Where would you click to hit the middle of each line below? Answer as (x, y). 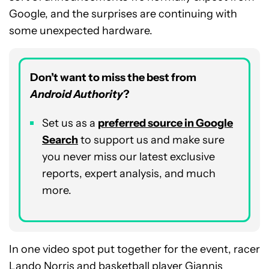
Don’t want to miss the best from (113, 77)
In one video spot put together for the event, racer (134, 249)
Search (60, 140)
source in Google (189, 123)
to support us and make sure (151, 140)
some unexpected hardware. (81, 31)
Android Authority (77, 94)
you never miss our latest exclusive (128, 157)
